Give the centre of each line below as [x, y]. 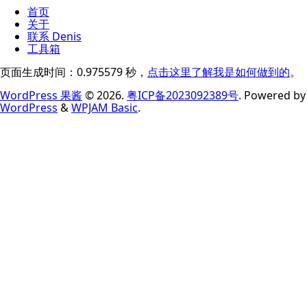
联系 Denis [54, 36]
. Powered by [272, 95]
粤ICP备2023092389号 [183, 95]
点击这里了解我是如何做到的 [219, 72]
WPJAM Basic [105, 107]
